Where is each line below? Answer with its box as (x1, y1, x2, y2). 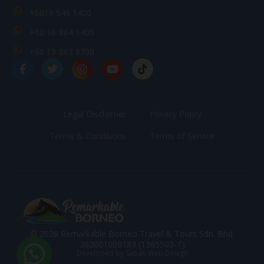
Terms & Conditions (49, 130, 126, 141)
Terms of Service (150, 130, 214, 141)
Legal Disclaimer (62, 108, 126, 120)
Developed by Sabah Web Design (76, 247, 188, 258)
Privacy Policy (149, 108, 202, 120)
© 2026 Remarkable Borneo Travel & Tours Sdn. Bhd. (29, 227, 235, 239)
